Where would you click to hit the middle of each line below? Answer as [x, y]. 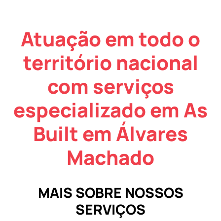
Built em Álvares [110, 133]
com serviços [110, 86]
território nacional [110, 62]
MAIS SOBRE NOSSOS [110, 192]
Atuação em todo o [110, 38]
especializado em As [110, 110]
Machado [110, 157]
